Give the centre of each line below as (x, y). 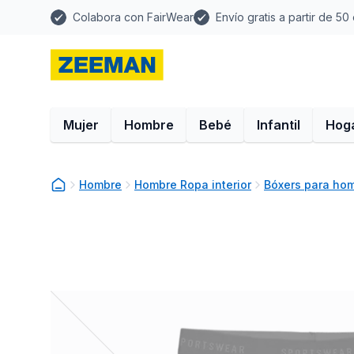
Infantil (279, 125)
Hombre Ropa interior (193, 185)
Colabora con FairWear (133, 17)
